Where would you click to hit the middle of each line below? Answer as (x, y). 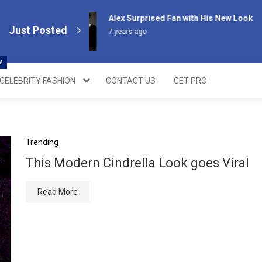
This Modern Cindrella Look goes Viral (137, 163)
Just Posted (38, 30)
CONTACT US (131, 81)
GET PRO (190, 81)
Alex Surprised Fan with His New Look (168, 18)
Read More (58, 192)
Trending (42, 142)
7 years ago (115, 32)
